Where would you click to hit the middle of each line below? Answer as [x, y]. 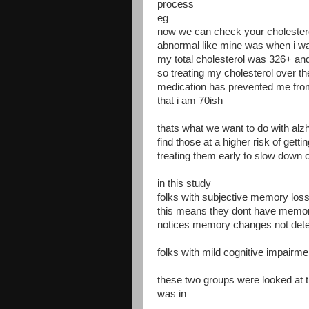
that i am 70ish [190, 100]
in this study [186, 183]
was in [173, 293]
